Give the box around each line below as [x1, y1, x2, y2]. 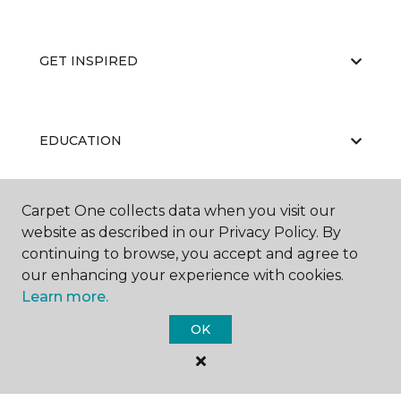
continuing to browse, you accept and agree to [21, 245, 358, 262]
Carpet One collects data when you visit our [21, 202, 336, 219]
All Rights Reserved [139, 373, 262, 389]
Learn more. [21, 288, 108, 305]
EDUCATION [39, 132, 122, 149]
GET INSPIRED [39, 53, 138, 69]
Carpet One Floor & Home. [140, 354, 310, 371]
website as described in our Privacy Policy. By [21, 224, 341, 241]
